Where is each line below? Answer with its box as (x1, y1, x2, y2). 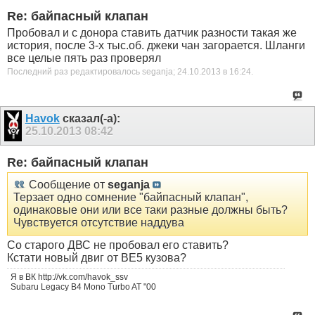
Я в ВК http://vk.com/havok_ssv (11, 272, 128, 283)
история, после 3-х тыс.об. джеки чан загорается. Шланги (7, 39, 305, 51)
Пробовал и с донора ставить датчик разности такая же (7, 26, 297, 39)
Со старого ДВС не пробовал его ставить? (7, 239, 229, 252)
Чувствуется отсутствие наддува (13, 217, 184, 229)
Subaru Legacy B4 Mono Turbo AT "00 (11, 282, 156, 292)
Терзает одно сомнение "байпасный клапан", (13, 191, 248, 204)
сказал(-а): (59, 112, 120, 125)
